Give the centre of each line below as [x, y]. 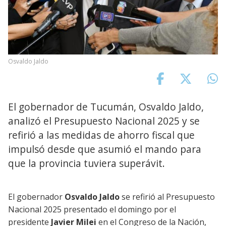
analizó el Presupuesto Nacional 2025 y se [104, 121]
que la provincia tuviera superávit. [87, 163]
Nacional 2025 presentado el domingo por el [92, 209]
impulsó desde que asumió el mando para [105, 149]
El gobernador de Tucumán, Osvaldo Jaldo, [106, 106]
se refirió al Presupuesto [168, 196]
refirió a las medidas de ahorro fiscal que [101, 135]
